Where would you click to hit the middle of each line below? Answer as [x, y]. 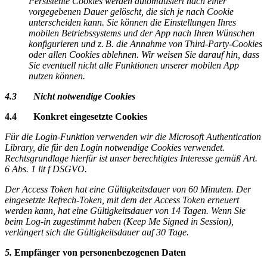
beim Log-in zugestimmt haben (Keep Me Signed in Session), [119, 221]
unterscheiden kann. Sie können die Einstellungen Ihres [132, 22]
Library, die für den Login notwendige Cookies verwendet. [115, 147]
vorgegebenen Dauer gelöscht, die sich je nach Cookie [131, 11]
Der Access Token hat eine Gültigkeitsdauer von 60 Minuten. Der [128, 189]
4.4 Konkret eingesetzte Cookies [76, 116]
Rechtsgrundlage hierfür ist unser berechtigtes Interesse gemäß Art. [131, 158]
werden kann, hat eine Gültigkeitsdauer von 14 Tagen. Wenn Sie [125, 210]
